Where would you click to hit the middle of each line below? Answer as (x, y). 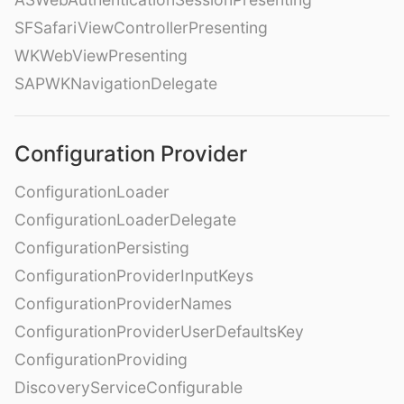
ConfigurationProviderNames (123, 303)
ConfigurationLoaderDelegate (125, 220)
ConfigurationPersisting (102, 248)
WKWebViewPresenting (101, 55)
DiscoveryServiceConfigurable (129, 387)
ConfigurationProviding (101, 359)
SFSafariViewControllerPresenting (141, 28)
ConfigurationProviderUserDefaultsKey (159, 331)
